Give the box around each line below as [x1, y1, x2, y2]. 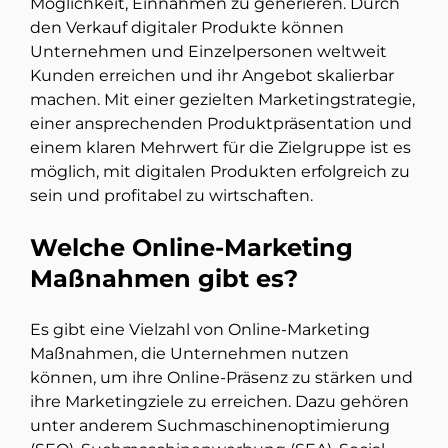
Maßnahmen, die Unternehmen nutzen [30, 344, 349, 364]
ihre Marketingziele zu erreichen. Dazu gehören [30, 392, 409, 412]
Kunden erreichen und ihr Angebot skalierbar [30, 66, 394, 86]
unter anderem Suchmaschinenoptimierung [30, 416, 390, 436]
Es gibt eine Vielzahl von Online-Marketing [30, 320, 370, 340]
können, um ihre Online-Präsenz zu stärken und [30, 368, 413, 388]
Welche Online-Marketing [30, 233, 353, 263]
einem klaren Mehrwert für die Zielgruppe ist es [30, 138, 411, 158]
